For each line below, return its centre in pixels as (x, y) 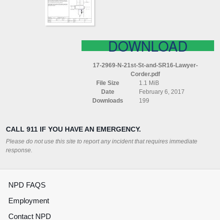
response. (19, 151)
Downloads (108, 101)
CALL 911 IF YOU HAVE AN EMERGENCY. (73, 129)
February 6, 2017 (162, 92)
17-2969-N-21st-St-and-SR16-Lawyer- (145, 66)
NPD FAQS (27, 185)
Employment (29, 201)
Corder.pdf (145, 74)
